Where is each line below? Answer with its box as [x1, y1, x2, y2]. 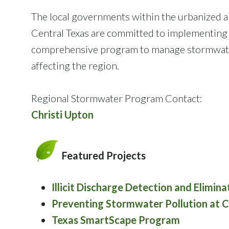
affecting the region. [31, 59, 119, 72]
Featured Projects [62, 149, 146, 162]
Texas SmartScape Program [52, 213, 180, 226]
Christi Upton [31, 108, 94, 121]
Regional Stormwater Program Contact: [31, 91, 202, 104]
